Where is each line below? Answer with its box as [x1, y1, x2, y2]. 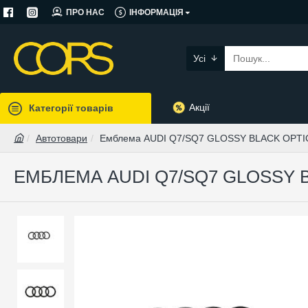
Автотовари [36, 133, 87, 144]
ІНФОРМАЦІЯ [129, 7, 184, 17]
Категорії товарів [29, 102, 113, 113]
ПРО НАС [66, 7, 104, 17]
